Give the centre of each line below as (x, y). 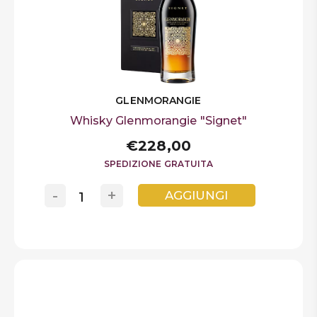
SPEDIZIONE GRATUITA (158, 163)
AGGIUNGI (197, 195)
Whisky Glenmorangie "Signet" (158, 120)
